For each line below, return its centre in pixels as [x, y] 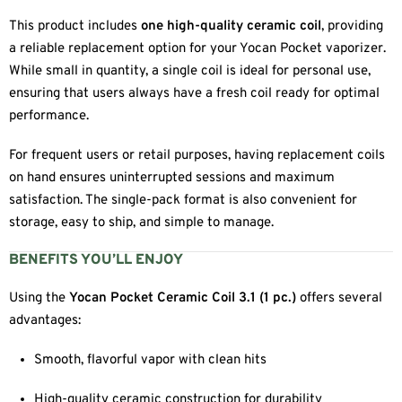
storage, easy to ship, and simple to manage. [141, 223]
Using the [39, 299]
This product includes [75, 27]
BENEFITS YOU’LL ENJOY [96, 260]
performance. [49, 117]
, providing [352, 27]
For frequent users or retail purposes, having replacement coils [197, 156]
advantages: [45, 321]
